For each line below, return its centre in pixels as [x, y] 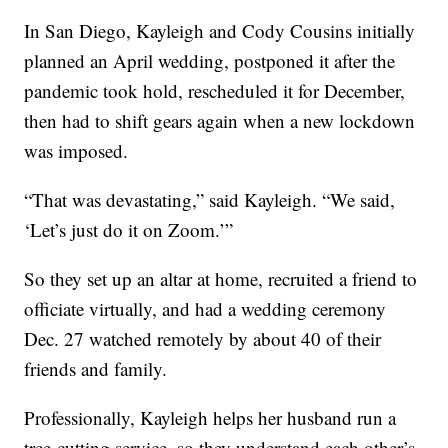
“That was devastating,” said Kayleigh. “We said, [210, 200]
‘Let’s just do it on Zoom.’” [129, 230]
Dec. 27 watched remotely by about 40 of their [203, 339]
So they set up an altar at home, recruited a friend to [221, 279]
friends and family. [96, 369]
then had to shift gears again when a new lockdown [220, 121]
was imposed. [76, 151]
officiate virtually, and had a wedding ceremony [205, 309]
